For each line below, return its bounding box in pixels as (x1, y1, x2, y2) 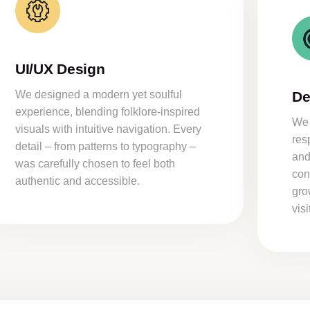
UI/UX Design (15, 61, 105, 77)
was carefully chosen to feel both (15, 158, 175, 170)
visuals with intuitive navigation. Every (15, 123, 201, 135)
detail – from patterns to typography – (15, 140, 196, 152)
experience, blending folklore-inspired (15, 106, 200, 118)
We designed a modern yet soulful (15, 89, 182, 100)
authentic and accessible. (15, 175, 140, 187)
